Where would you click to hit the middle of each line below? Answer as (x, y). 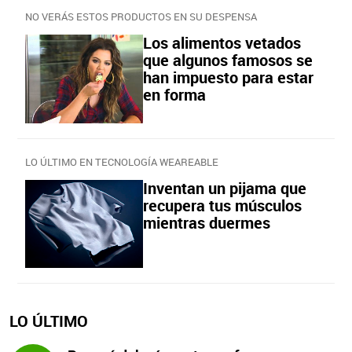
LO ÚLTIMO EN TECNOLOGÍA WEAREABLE (122, 161)
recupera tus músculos (222, 205)
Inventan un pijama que (225, 188)
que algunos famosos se (228, 60)
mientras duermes (207, 222)
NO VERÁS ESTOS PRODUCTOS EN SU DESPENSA (141, 16)
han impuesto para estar (228, 77)
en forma (174, 95)
